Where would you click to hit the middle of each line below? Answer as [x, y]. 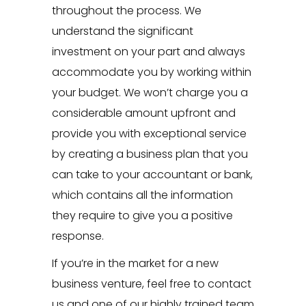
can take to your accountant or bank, [152, 175]
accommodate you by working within [151, 72]
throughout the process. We [126, 11]
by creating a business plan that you [150, 154]
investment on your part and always [148, 52]
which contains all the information [142, 195]
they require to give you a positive [142, 216]
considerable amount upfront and [143, 113]
